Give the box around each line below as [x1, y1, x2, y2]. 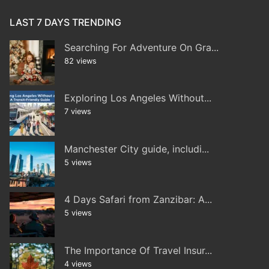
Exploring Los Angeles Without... [64, 92, 211, 104]
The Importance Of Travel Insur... [64, 244, 212, 256]
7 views [64, 107, 91, 116]
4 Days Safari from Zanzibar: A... [64, 193, 212, 206]
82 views [64, 56, 97, 65]
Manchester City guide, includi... [64, 142, 209, 155]
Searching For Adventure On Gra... [64, 41, 219, 53]
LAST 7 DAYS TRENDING [10, 16, 121, 28]
